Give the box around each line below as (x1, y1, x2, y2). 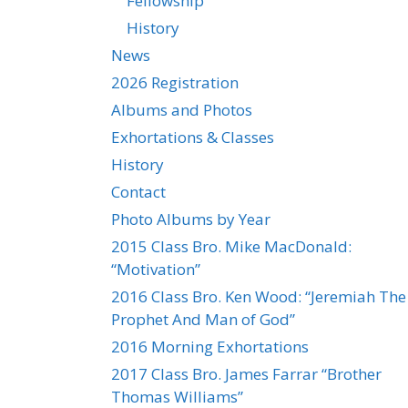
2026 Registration (111, 72, 239, 93)
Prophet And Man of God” (111, 309, 295, 330)
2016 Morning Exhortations (111, 336, 309, 357)
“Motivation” (111, 259, 200, 280)
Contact (111, 181, 166, 202)
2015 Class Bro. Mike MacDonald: (111, 236, 352, 257)
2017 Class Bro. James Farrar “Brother (111, 363, 382, 384)
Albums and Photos (111, 99, 252, 120)
